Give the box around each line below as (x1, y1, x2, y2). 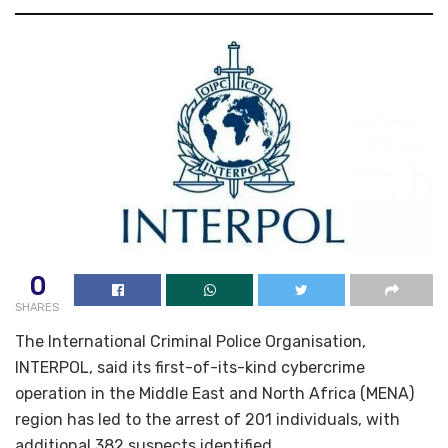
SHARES (15, 300, 59, 314)
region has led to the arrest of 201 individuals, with (15, 409, 400, 429)
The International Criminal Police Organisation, (15, 331, 366, 351)
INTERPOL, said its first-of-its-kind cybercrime (15, 357, 365, 377)
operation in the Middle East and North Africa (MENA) (15, 383, 414, 403)
